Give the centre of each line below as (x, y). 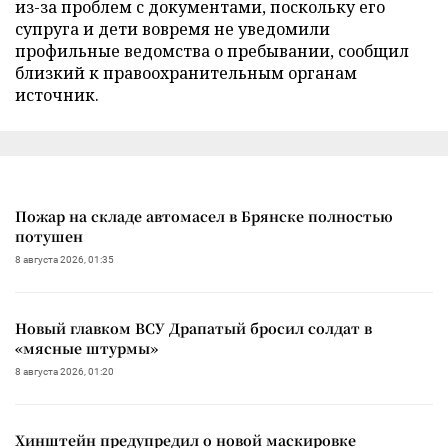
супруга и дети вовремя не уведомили (172, 28)
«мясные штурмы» (86, 347)
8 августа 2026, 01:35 (64, 259)
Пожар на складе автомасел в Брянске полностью (204, 215)
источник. (57, 94)
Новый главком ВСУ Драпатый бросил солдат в (193, 327)
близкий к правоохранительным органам (186, 72)
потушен (49, 235)
